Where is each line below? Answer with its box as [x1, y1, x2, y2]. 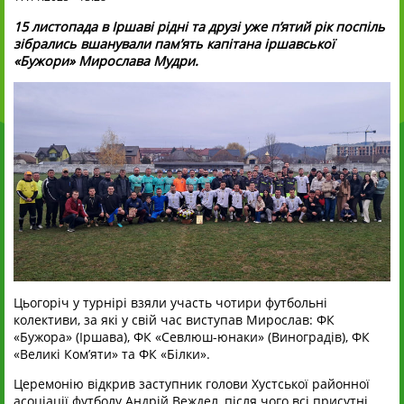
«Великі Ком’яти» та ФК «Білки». [14, 344, 210, 363]
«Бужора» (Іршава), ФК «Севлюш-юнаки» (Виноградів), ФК [14, 327, 370, 345]
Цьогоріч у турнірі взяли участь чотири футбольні [14, 293, 327, 311]
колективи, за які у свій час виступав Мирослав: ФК [14, 310, 335, 328]
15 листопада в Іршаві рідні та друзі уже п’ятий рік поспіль [14, 17, 385, 35]
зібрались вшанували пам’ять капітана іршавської [14, 34, 335, 52]
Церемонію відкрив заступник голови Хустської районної [14, 375, 370, 393]
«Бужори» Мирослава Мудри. [14, 51, 198, 69]
